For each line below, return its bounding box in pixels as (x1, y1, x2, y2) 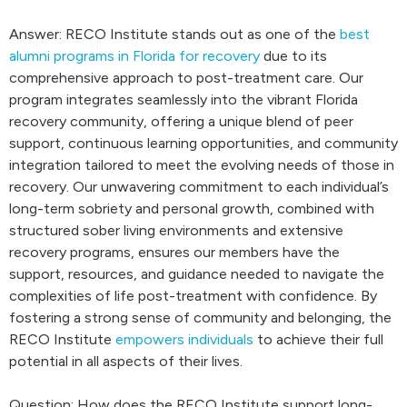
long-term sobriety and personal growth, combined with (9, 200, 374, 217)
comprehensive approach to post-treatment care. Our (9, 69, 363, 86)
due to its (260, 47, 327, 65)
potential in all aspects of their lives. (9, 352, 243, 370)
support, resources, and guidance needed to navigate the (9, 265, 384, 283)
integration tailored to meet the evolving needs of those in (9, 156, 394, 174)
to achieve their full (253, 331, 383, 348)
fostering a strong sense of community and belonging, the (9, 309, 392, 326)
